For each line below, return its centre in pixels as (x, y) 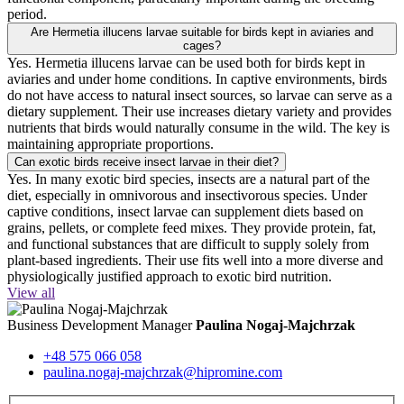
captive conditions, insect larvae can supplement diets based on (185, 211)
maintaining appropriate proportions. (110, 143)
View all (31, 292)
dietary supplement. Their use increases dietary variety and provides (199, 111)
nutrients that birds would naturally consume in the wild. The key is (198, 127)
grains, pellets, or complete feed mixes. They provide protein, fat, (192, 227)
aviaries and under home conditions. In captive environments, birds (197, 78)
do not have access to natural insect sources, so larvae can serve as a (200, 95)
